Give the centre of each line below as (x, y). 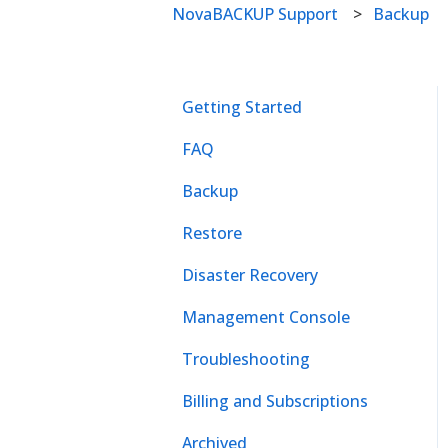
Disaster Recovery (250, 274)
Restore (212, 232)
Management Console (266, 316)
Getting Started (242, 106)
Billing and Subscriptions (275, 400)
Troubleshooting (246, 358)
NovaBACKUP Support (255, 13)
